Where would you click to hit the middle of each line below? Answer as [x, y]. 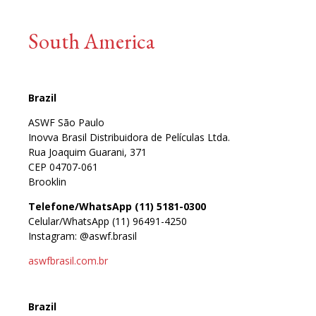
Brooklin [47, 181]
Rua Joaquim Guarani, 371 [87, 152]
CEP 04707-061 [63, 166]
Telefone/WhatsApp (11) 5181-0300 [117, 206]
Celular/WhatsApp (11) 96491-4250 [108, 221]
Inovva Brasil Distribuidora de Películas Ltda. [129, 137]
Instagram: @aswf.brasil [83, 236]
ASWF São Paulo [66, 122]
